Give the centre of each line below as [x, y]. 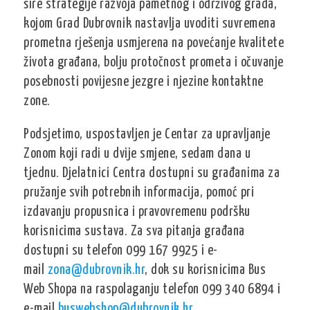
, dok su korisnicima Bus [206, 271]
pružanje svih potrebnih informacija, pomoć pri [139, 193]
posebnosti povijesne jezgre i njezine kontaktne [144, 82]
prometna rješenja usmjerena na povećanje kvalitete [154, 44]
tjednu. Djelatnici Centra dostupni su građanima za [152, 174]
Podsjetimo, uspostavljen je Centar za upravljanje [147, 135]
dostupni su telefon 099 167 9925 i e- [121, 251]
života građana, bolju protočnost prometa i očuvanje [154, 63]
